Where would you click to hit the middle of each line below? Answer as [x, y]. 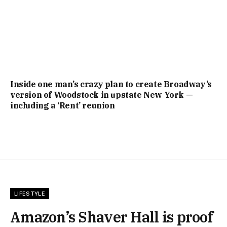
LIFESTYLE [30, 193]
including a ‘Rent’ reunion [63, 105]
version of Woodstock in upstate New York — [102, 94]
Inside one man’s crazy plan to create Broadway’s [111, 84]
